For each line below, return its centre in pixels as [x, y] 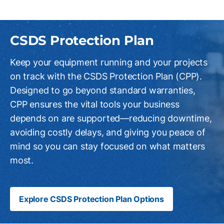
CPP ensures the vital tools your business [95, 104]
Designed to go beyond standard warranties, [103, 90]
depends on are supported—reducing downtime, [111, 118]
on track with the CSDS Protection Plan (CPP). [106, 76]
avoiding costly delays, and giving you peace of [108, 132]
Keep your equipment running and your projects [109, 62]
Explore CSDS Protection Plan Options [91, 199]
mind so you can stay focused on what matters [108, 146]
